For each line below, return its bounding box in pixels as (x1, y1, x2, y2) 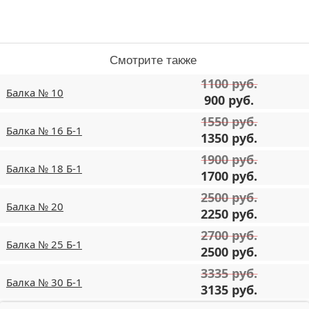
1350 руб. (201, 129, 258, 146)
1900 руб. (201, 150, 258, 168)
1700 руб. (201, 167, 258, 184)
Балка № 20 (6, 199, 63, 213)
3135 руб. (201, 281, 258, 298)
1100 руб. (201, 74, 258, 92)
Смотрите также (110, 53, 197, 67)
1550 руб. (201, 112, 258, 130)
